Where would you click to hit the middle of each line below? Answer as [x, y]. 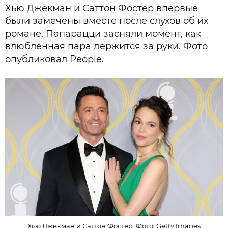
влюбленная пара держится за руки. [94, 46]
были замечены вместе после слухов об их [107, 21]
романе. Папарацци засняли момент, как [103, 34]
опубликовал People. [54, 59]
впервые [177, 8]
